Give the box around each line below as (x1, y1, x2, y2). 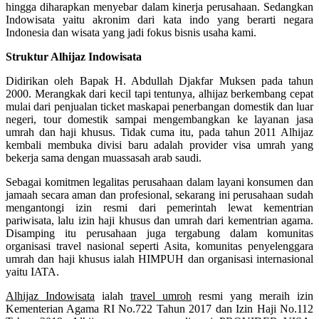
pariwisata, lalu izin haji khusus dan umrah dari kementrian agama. (6, 214, 313, 226)
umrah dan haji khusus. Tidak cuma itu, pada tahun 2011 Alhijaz (6, 125, 313, 138)
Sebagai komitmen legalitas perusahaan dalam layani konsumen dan (6, 175, 313, 188)
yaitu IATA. (6, 265, 59, 278)
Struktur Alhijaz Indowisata (6, 50, 142, 63)
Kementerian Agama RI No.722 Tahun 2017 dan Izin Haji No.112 (6, 302, 313, 315)
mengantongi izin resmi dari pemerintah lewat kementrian (6, 201, 313, 214)
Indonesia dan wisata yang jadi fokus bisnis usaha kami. (6, 26, 256, 38)
